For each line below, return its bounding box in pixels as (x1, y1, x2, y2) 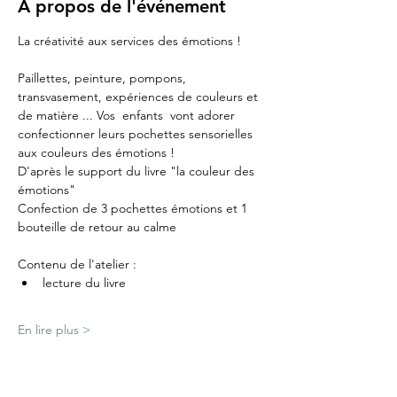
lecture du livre (43, 275, 129, 292)
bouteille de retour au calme (18, 219, 176, 236)
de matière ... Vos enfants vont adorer (18, 107, 238, 124)
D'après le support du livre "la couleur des (18, 163, 258, 180)
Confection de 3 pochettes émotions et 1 (18, 200, 251, 217)
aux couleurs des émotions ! (18, 144, 175, 161)
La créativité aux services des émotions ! (18, 33, 245, 50)
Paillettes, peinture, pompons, (18, 70, 190, 87)
